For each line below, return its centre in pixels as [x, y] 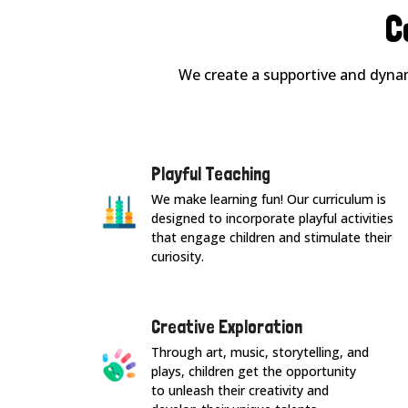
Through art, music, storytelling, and [260, 352]
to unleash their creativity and [240, 391]
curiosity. [177, 257]
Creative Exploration [226, 327]
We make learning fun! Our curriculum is [268, 199]
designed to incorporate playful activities [272, 219]
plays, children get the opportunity [253, 372]
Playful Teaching [210, 174]
